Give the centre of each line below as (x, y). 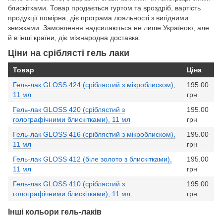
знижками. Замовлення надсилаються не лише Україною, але (109, 28)
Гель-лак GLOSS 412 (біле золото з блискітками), (92, 159)
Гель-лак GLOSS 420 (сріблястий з (69, 110)
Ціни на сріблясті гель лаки (69, 53)
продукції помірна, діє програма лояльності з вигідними (98, 18)
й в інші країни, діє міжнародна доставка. (74, 37)
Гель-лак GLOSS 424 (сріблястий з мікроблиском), (94, 85)
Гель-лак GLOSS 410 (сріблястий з (69, 184)
